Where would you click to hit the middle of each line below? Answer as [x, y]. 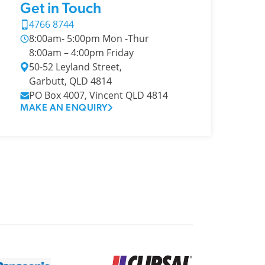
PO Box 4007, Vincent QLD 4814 [98, 95]
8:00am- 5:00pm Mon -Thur [89, 38]
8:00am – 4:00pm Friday [81, 53]
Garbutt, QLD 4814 [70, 81]
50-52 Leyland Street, [75, 67]
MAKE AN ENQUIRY [64, 107]
